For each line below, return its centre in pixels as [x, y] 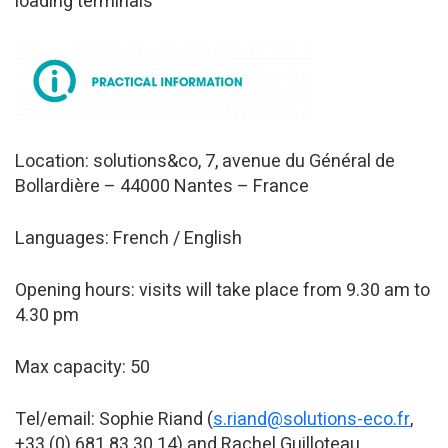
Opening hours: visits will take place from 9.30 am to [222, 291]
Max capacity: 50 [82, 368]
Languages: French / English [128, 239]
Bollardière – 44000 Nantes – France [162, 187]
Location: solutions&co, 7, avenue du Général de [205, 162]
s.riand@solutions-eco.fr [311, 420]
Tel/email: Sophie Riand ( [114, 420]
